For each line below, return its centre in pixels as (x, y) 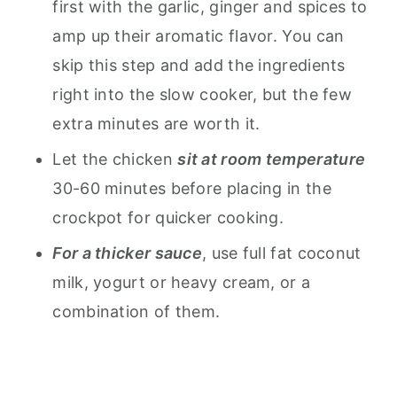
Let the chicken (115, 159)
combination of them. (136, 311)
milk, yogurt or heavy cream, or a (182, 282)
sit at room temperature (272, 159)
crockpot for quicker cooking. (168, 218)
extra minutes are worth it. (156, 124)
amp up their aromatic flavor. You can (198, 36)
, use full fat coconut (282, 253)
